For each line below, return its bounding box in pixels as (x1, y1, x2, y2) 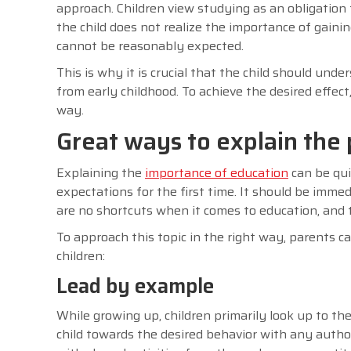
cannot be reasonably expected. (56, 36, 247, 56)
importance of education (145, 163, 288, 183)
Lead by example (56, 270, 214, 302)
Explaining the (56, 163, 145, 183)
